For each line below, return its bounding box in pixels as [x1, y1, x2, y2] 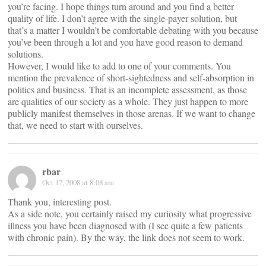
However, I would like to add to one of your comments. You [8, 59, 231, 72]
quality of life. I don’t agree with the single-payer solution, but [8, 12, 237, 24]
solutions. [8, 47, 43, 60]
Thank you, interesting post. [8, 195, 112, 208]
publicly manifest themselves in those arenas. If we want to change [8, 107, 255, 119]
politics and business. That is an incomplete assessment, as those [8, 83, 247, 96]
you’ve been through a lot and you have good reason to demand [8, 36, 243, 48]
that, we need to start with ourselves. [8, 119, 143, 131]
